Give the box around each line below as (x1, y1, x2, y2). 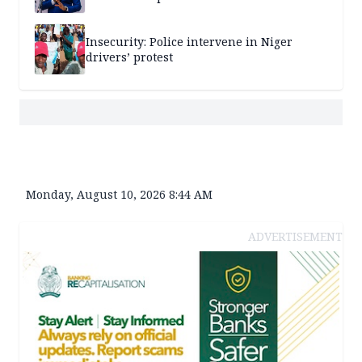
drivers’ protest (86, 48, 173, 65)
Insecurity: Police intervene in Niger (86, 33, 293, 49)
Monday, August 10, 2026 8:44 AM (26, 186, 213, 202)
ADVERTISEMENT (248, 228, 343, 244)
